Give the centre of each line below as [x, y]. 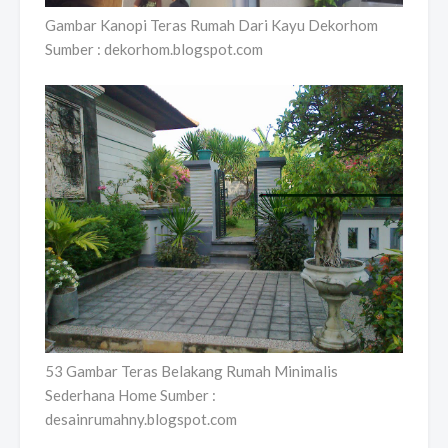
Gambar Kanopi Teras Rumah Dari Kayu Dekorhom [211, 24]
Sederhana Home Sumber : [130, 395]
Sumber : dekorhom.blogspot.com [154, 48]
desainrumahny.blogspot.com [141, 419]
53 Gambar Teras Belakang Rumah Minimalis [191, 371]
